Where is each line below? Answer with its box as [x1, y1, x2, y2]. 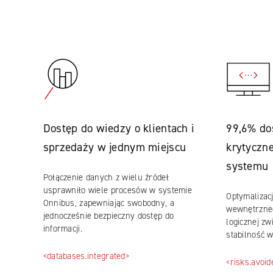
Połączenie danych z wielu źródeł [43, 171, 169, 183]
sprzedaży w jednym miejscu [43, 140, 186, 155]
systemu [226, 158, 269, 174]
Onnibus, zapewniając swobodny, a [43, 197, 174, 209]
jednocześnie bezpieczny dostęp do [43, 210, 174, 222]
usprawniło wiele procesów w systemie [43, 184, 193, 196]
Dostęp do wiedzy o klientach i [43, 121, 195, 136]
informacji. [43, 222, 82, 235]
